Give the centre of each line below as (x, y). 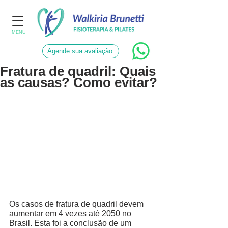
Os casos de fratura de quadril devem (77, 204)
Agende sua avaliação (80, 51)
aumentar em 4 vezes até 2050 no (71, 213)
